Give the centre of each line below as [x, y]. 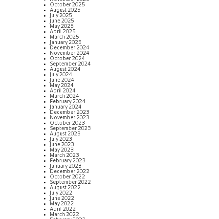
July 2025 [61, 16]
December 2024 [70, 48]
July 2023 [61, 139]
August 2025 [65, 10]
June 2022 [62, 198]
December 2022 [70, 172]
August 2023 [65, 134]
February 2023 [68, 161]
